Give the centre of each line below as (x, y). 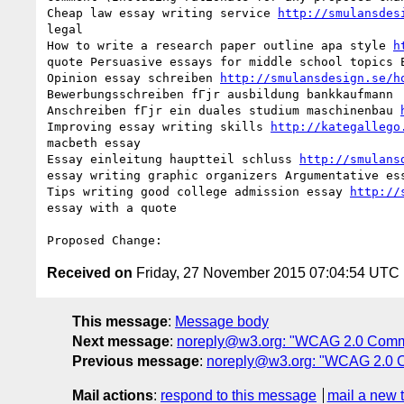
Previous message (136, 361)
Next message (121, 341)
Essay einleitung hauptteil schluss (173, 159)
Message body (222, 321)
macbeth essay (97, 142)
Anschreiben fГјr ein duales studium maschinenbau (224, 110)
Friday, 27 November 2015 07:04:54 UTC (266, 272)
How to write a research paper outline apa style (220, 45)
